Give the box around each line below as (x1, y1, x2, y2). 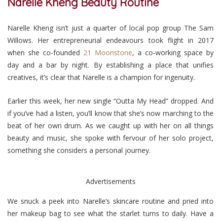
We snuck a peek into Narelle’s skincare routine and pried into (7, 196, 214, 206)
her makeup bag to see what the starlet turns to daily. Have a (7, 208, 214, 218)
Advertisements (85, 176, 136, 186)
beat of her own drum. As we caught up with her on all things (7, 120, 214, 130)
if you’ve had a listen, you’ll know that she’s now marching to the (7, 108, 214, 118)
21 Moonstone (83, 47, 132, 57)
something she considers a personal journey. (7, 145, 150, 155)
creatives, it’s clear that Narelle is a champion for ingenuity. (7, 72, 195, 82)
